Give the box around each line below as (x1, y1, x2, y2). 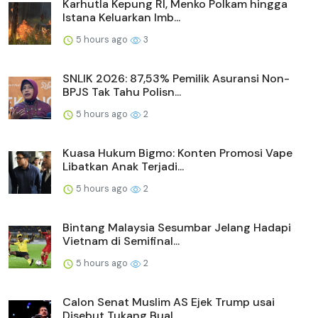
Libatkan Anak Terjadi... (62, 159, 184, 175)
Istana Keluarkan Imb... (62, 10, 180, 26)
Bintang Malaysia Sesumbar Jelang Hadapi (62, 220, 291, 236)
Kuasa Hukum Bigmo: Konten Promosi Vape (62, 146, 292, 161)
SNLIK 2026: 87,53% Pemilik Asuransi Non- (62, 71, 290, 87)
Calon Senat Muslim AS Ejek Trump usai (62, 295, 275, 310)
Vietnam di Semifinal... (62, 234, 180, 249)
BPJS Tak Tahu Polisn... (62, 84, 181, 100)
